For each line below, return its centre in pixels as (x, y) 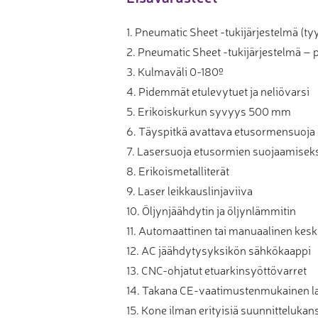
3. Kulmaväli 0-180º (175, 71)
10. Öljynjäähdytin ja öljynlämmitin (212, 210)
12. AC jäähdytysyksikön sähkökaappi (219, 250)
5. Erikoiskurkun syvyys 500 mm (209, 110)
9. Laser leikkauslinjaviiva (190, 190)
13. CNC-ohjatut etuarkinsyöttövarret (217, 269)
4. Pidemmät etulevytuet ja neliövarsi (218, 91)
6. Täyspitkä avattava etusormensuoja (221, 130)
